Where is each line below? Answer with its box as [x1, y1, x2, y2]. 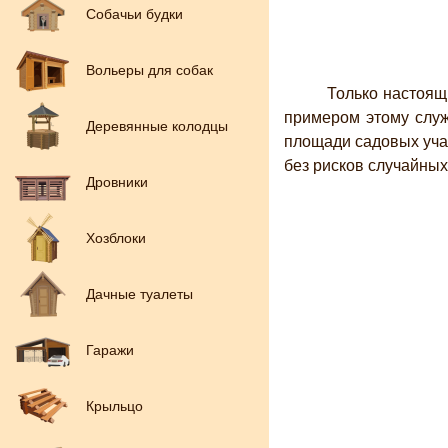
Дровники [86, 174, 148, 190]
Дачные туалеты [86, 286, 193, 302]
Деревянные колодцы [86, 118, 228, 134]
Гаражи [86, 342, 134, 358]
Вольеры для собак [86, 62, 213, 78]
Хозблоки [86, 230, 146, 246]
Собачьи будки [86, 6, 183, 22]
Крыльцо [86, 398, 143, 414]
